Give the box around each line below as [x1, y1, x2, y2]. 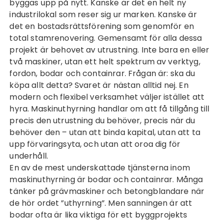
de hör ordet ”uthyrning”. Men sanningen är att [9, 197, 192, 209]
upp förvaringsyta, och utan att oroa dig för [9, 138, 181, 150]
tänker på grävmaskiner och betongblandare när [9, 186, 205, 197]
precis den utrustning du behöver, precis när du [9, 115, 195, 126]
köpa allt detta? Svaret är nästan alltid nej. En [9, 80, 189, 91]
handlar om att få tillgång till [95, 103, 210, 114]
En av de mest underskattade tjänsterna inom [9, 162, 190, 173]
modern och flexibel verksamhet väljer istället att [9, 91, 204, 103]
